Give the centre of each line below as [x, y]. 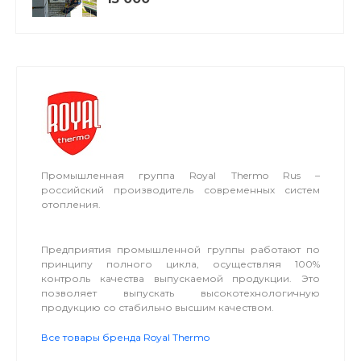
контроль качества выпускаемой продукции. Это [180, 278]
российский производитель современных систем [180, 190]
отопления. [71, 204]
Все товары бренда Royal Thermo [125, 337]
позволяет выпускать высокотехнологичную [180, 293]
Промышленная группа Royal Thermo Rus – [180, 175]
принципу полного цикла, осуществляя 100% [180, 264]
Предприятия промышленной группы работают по [180, 249]
